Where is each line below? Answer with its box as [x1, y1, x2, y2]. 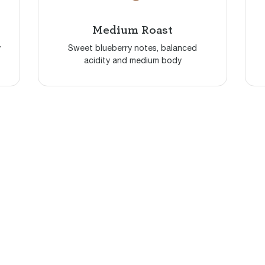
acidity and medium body [83, 56, 182, 65]
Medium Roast [92, 24, 173, 36]
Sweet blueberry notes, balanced [68, 43, 197, 53]
